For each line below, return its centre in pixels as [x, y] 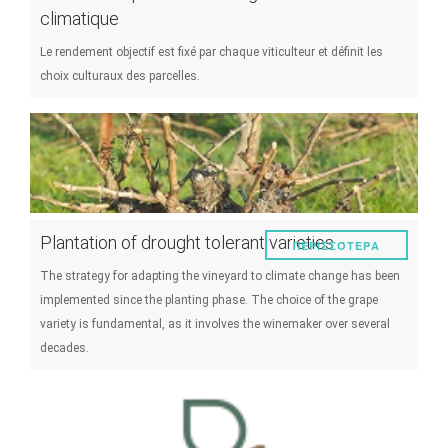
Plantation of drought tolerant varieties [187, 242]
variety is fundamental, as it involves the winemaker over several [215, 324]
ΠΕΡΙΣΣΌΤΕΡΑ [336, 245]
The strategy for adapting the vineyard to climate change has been [220, 276]
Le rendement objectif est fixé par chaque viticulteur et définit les [211, 52]
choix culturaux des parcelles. [120, 76]
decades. [64, 348]
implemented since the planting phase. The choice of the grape [209, 300]
